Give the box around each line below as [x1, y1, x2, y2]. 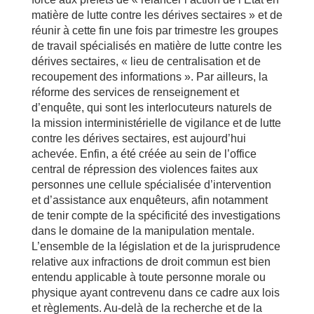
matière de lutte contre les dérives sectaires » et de [31, 9, 282, 21]
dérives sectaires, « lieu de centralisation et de [31, 55, 261, 67]
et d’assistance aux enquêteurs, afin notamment [31, 194, 268, 206]
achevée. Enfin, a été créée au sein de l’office [31, 148, 257, 160]
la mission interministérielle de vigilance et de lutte [31, 117, 281, 129]
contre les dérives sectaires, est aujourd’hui [31, 132, 246, 144]
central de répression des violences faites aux [31, 163, 258, 175]
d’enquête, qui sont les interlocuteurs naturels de [31, 102, 272, 114]
